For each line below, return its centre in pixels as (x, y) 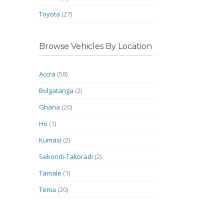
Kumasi (50, 140)
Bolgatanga (56, 90)
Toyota (50, 14)
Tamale (50, 173)
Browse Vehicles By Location (96, 46)
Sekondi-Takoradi (66, 156)
